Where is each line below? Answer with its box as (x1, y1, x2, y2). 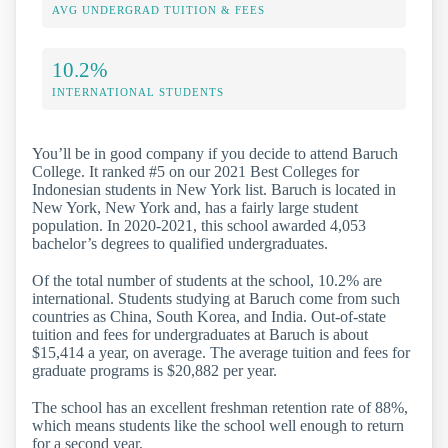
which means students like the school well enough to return (32, 417, 404, 435)
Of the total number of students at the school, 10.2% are (32, 272, 382, 290)
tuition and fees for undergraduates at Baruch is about (32, 326, 368, 344)
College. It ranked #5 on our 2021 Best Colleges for (32, 162, 359, 180)
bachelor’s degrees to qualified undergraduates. (32, 234, 328, 252)
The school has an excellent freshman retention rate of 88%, (32, 399, 408, 417)
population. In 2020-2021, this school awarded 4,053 (32, 216, 366, 234)
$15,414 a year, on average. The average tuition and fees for (32, 344, 410, 362)
